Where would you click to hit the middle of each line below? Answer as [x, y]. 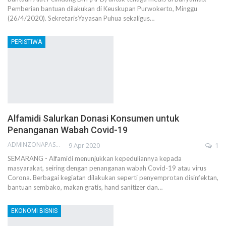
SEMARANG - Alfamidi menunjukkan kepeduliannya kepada [95, 159]
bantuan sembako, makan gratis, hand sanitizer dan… [85, 187]
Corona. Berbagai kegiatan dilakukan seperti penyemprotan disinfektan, [113, 178]
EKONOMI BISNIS [34, 211]
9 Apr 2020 [84, 146]
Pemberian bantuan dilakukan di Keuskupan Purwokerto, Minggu [102, 8]
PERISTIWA [26, 42]
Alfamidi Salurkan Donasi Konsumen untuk [93, 119]
